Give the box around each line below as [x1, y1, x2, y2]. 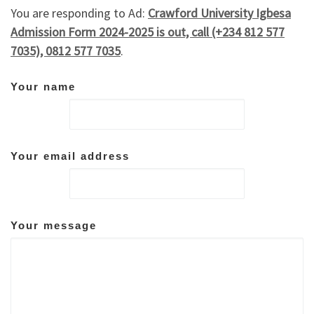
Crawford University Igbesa [148, 5, 291, 22]
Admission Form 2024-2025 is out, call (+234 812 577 [11, 24, 285, 41]
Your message [11, 219, 97, 231]
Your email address [11, 149, 130, 162]
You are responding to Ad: [11, 5, 148, 22]
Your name [11, 80, 76, 93]
